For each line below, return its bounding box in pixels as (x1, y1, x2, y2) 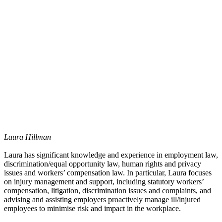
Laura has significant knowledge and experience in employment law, (4, 151, 218, 160)
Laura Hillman (4, 133, 51, 142)
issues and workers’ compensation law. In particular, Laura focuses (4, 168, 212, 177)
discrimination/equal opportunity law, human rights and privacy (4, 160, 201, 168)
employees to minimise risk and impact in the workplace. (4, 204, 181, 213)
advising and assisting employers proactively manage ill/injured (4, 195, 201, 204)
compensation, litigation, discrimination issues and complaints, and (4, 186, 211, 195)
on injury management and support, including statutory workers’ (4, 177, 204, 186)
